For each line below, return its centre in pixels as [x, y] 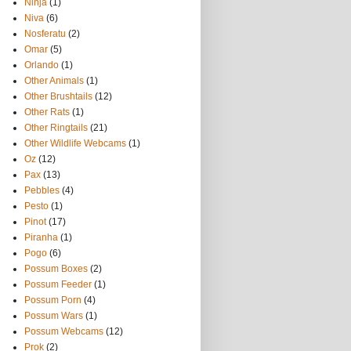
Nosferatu [45, 34]
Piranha [41, 237]
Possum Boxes [56, 269]
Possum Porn [53, 300]
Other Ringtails [56, 128]
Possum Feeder [58, 284]
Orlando [42, 65]
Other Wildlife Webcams [75, 143]
